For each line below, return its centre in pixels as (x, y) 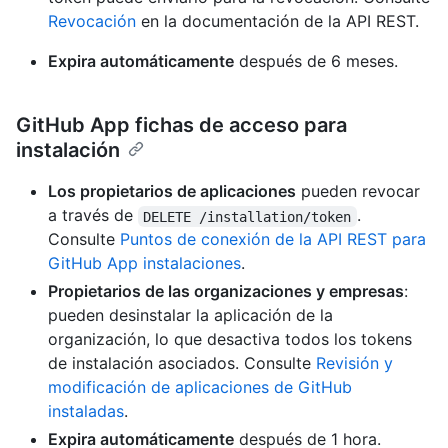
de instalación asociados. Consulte (182, 363)
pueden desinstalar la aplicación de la (190, 315)
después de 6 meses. (316, 61)
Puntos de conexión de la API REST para (273, 239)
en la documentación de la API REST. (277, 21)
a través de (93, 215)
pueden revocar (358, 191)
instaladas (86, 411)
